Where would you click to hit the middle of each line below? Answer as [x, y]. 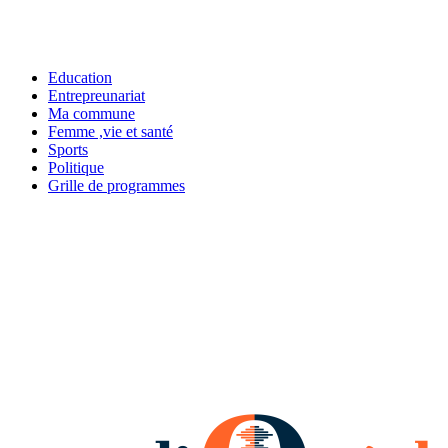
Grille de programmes [116, 185]
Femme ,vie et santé [110, 131]
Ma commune [91, 113]
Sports [68, 149]
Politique [76, 167]
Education [80, 77]
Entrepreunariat [96, 95]
